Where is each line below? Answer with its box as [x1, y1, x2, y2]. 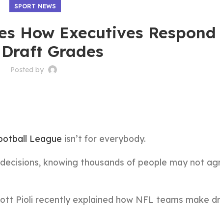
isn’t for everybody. [62, 133, 146, 144]
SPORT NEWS [14, 2, 56, 10]
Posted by [10, 65, 46, 74]
